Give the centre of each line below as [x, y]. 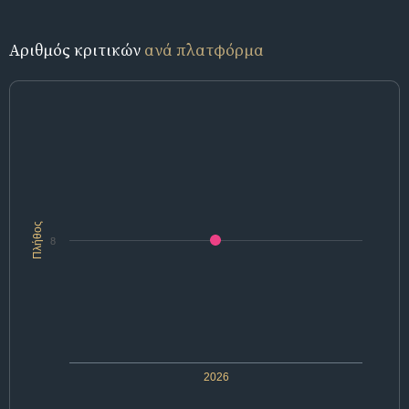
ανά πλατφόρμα [204, 50]
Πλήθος [37, 241]
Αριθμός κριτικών [77, 50]
